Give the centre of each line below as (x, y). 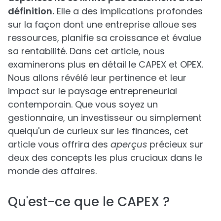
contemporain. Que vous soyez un (83, 104)
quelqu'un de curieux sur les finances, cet (98, 131)
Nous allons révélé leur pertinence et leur (97, 78)
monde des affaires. (52, 171)
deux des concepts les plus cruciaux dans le (105, 158)
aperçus (129, 144)
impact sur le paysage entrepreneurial (92, 91)
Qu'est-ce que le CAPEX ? (89, 202)
